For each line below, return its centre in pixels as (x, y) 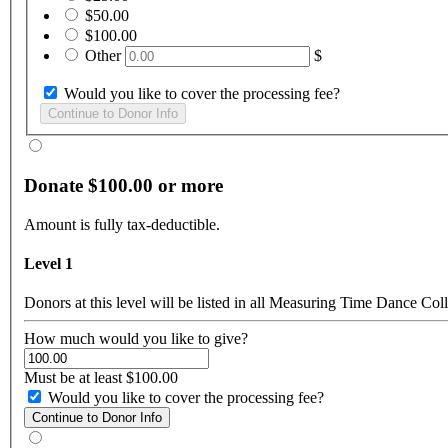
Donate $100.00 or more (123, 186)
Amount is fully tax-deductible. (122, 224)
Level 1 (48, 264)
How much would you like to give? (136, 339)
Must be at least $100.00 (101, 378)
